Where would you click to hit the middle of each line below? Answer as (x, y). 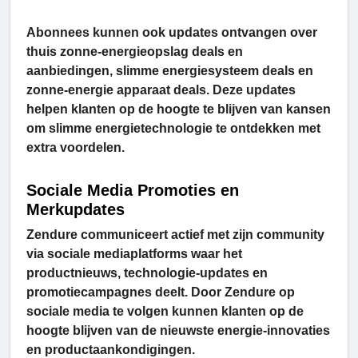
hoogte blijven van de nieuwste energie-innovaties (178, 331)
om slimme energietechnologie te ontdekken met (173, 129)
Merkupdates (76, 210)
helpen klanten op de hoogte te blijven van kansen (179, 109)
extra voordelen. (76, 148)
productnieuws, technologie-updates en (147, 273)
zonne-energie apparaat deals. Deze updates (161, 90)
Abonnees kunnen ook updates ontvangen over (172, 33)
